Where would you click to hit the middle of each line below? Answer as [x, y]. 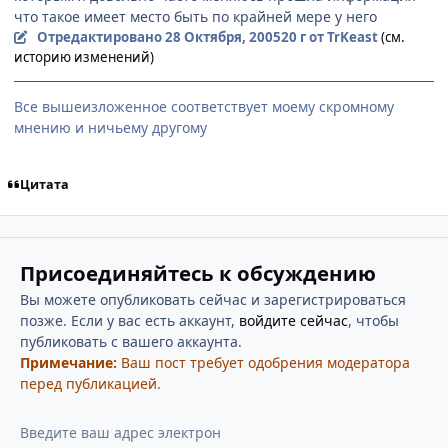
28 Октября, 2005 [222, 36]
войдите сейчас [293, 320]
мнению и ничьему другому [110, 127]
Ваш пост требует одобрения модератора [263, 362]
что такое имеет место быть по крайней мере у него [195, 16]
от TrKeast [341, 36]
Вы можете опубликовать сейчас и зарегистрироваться [212, 299]
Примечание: [68, 362]
